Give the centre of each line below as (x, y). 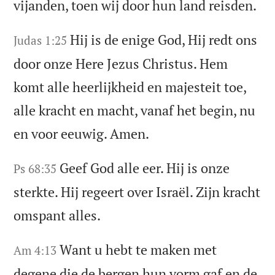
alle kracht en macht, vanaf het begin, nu (135, 110)
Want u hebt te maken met (138, 249)
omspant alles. (57, 215)
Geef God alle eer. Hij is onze (145, 168)
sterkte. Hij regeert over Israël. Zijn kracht (137, 192)
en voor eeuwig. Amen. (82, 133)
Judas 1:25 (41, 40)
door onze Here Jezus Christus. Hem (121, 63)
